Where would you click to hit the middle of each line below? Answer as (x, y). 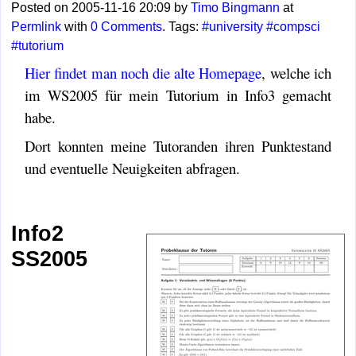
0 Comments (127, 26)
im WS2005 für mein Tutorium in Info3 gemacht (178, 95)
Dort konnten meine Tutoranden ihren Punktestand (178, 145)
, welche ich (296, 72)
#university (233, 26)
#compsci (294, 26)
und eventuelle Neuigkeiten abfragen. (133, 168)
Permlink (37, 26)
